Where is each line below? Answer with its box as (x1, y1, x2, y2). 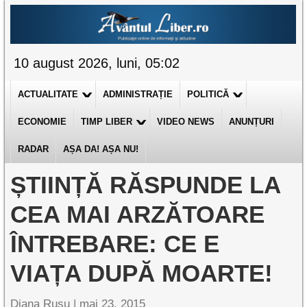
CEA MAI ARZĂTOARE (10, 201, 265, 228)
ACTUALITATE (18, 89, 79, 99)
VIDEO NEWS (157, 116, 215, 127)
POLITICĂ (187, 89, 230, 99)
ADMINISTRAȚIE (103, 89, 173, 99)
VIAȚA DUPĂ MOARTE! (10, 260, 273, 286)
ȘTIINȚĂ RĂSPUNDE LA (10, 171, 281, 198)
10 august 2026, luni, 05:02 (14, 56, 180, 71)
